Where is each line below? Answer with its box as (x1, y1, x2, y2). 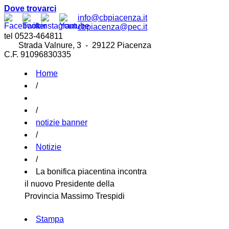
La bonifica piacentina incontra (36, 167, 147, 176)
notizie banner (36, 118, 87, 127)
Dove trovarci (4, 4, 56, 13)
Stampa (36, 215, 64, 224)
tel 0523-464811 (4, 32, 63, 40)
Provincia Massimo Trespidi (25, 192, 125, 200)
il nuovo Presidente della (25, 179, 114, 188)
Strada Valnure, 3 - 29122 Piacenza (4, 41, 151, 50)
